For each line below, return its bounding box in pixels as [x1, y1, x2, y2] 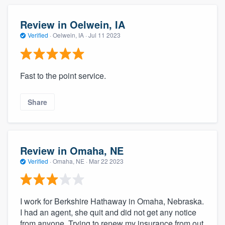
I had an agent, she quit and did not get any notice [20, 206, 196, 218]
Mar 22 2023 [89, 156, 124, 165]
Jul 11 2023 [88, 31, 121, 40]
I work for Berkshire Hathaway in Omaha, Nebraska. [20, 195, 204, 207]
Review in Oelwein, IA [20, 17, 125, 32]
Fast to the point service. [20, 69, 106, 81]
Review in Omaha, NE [20, 143, 124, 158]
